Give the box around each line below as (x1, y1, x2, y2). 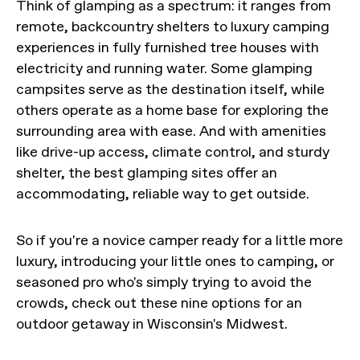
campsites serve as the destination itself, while (16, 80, 325, 98)
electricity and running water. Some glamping (16, 59, 313, 77)
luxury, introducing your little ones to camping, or (16, 252, 334, 270)
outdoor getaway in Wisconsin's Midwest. (16, 315, 288, 333)
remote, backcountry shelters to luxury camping (16, 18, 329, 35)
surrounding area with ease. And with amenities (16, 122, 326, 140)
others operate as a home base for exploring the (16, 101, 329, 119)
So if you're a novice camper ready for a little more (16, 231, 343, 249)
